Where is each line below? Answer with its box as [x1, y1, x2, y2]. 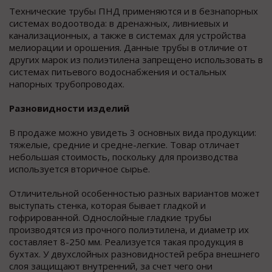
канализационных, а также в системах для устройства [9, 29, 246, 42]
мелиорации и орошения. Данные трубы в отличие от [9, 41, 248, 54]
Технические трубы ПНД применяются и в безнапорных [9, 5, 258, 18]
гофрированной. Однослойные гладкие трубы [9, 211, 211, 224]
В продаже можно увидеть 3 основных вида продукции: [9, 126, 256, 139]
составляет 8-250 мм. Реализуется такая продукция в [9, 236, 243, 248]
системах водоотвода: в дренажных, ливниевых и [9, 17, 228, 30]
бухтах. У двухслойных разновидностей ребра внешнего [9, 248, 260, 260]
